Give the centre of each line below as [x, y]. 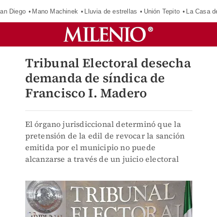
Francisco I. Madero [86, 93]
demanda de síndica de [95, 78]
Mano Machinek [55, 11]
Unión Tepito [162, 11]
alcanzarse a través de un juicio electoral [102, 159]
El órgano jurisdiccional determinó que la [103, 124]
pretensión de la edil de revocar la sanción [105, 136]
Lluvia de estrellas [111, 11]
